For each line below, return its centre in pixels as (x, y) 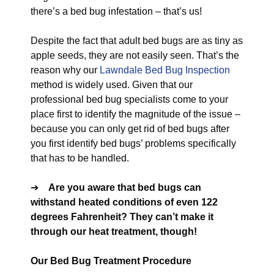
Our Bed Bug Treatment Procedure (111, 261)
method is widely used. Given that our (112, 85)
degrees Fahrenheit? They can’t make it (122, 217)
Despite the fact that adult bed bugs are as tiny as (137, 41)
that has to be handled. (80, 158)
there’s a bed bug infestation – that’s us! (116, 11)
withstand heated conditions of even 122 (124, 202)
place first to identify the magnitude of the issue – (135, 114)
